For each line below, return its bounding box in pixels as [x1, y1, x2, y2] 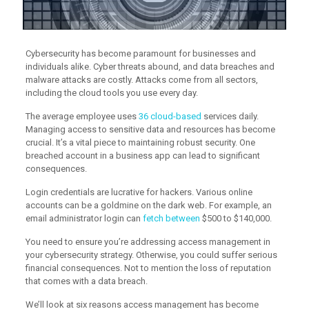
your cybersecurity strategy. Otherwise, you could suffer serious [25, 249, 277, 260]
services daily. [201, 110, 259, 121]
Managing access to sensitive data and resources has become [25, 123, 275, 134]
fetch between [142, 212, 200, 223]
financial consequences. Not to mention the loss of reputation [25, 262, 271, 273]
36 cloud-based [138, 110, 201, 121]
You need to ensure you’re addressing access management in [25, 236, 270, 247]
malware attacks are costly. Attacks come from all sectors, [25, 74, 258, 85]
